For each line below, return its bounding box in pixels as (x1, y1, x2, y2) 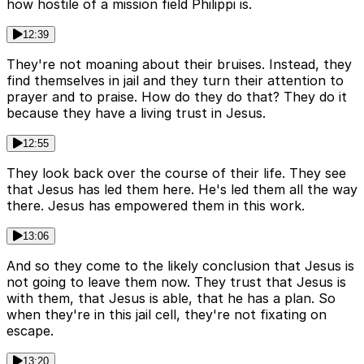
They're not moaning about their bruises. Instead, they (6, 56, 352, 73)
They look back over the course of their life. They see (6, 165, 346, 182)
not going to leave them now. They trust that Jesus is (6, 274, 346, 291)
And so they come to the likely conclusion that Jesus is (6, 258, 354, 275)
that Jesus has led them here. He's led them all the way (6, 181, 357, 198)
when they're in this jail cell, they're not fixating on (6, 306, 327, 323)
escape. (6, 323, 54, 340)
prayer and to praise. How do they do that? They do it (6, 89, 347, 106)
